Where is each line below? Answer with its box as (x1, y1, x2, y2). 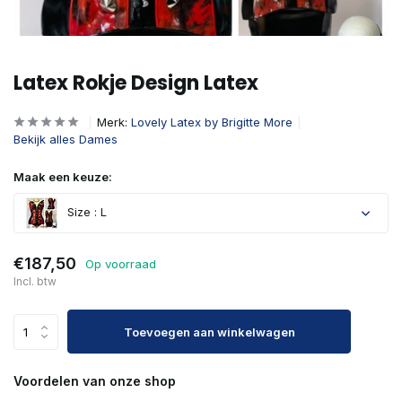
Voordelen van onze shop (13, 373, 176, 389)
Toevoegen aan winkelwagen (123, 324, 295, 339)
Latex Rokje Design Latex (13, 69, 258, 97)
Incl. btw (13, 275, 57, 288)
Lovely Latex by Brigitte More (131, 115, 293, 129)
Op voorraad (85, 256, 156, 271)
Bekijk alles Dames (13, 132, 118, 146)
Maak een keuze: (13, 170, 112, 184)
